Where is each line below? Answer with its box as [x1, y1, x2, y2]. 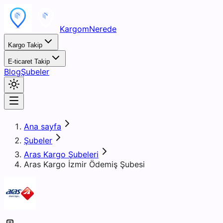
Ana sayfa [24, 121, 61, 131]
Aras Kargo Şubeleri [24, 149, 99, 159]
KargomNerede [60, 24, 116, 34]
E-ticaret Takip [8, 58, 50, 65]
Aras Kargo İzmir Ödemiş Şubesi [24, 159, 145, 169]
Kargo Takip [8, 41, 42, 49]
